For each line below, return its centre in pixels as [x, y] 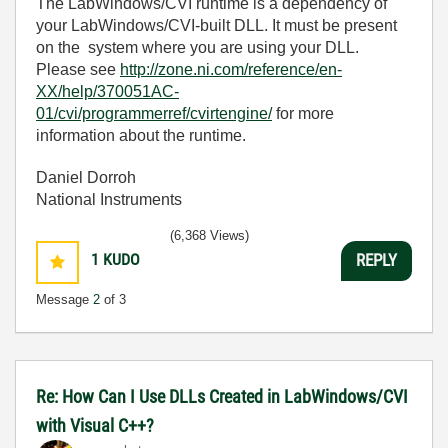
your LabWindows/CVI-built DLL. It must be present [216, 25]
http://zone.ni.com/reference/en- [231, 69]
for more [303, 113]
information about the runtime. [141, 135]
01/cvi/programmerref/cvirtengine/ [154, 113]
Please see [78, 69]
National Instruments [109, 199]
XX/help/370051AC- [107, 91]
